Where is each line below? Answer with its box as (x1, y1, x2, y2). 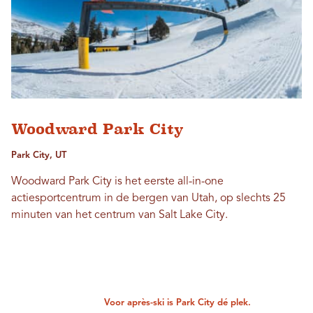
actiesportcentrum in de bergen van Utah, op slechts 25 (11, 192, 286, 204)
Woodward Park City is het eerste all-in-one (11, 175, 224, 187)
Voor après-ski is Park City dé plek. (104, 298, 252, 307)
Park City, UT (11, 150, 66, 160)
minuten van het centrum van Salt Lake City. (11, 209, 228, 221)
